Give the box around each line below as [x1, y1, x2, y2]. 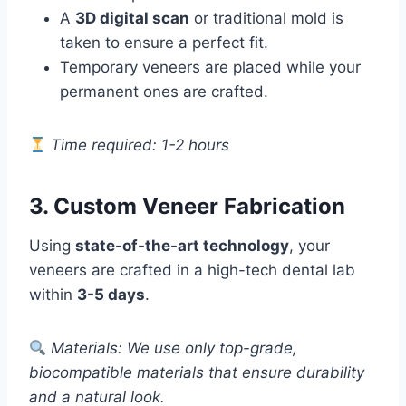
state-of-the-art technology [75, 237, 289, 256]
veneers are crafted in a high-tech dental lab [29, 261, 355, 280]
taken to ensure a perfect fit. [60, 34, 268, 53]
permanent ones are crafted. [60, 82, 268, 101]
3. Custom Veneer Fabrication [29, 193, 345, 220]
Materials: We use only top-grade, [51, 339, 298, 358]
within [29, 285, 77, 304]
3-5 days [77, 285, 145, 304]
